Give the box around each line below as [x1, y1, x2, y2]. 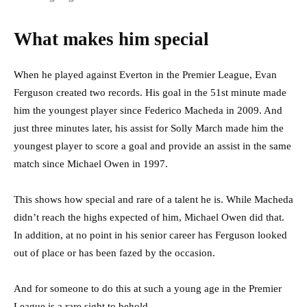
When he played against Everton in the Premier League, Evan [14, 69, 277, 80]
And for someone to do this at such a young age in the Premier [14, 282, 282, 294]
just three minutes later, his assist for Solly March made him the [14, 122, 284, 134]
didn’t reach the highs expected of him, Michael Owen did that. [14, 211, 284, 223]
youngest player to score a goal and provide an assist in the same [14, 140, 291, 151]
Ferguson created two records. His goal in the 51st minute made [14, 86, 286, 98]
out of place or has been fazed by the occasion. [14, 247, 218, 258]
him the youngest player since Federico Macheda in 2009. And [14, 104, 282, 116]
